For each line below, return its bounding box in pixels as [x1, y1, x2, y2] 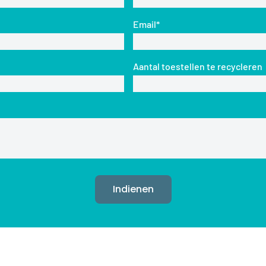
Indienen [112, 182, 154, 196]
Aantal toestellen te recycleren [133, 60, 262, 72]
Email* [133, 18, 160, 30]
